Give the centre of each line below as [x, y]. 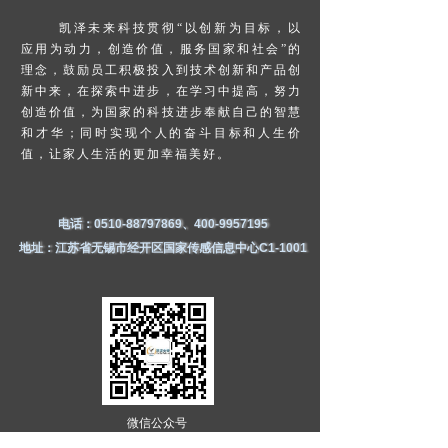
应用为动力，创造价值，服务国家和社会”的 [161, 49]
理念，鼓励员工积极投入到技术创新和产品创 [161, 70]
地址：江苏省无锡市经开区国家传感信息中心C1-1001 [163, 248]
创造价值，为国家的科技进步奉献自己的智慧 [161, 112]
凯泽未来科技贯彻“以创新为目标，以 [177, 28]
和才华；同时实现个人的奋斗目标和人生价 [161, 133]
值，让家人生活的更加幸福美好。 [126, 154]
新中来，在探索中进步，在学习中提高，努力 [161, 91]
